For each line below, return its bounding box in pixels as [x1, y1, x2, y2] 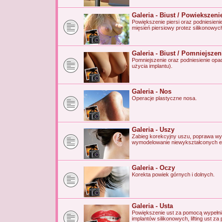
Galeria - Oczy [132, 164, 175, 171]
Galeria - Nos [132, 88, 171, 95]
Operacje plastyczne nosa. [132, 95, 197, 101]
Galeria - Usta [132, 202, 173, 210]
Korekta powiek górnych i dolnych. [132, 171, 215, 177]
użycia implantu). [132, 63, 172, 69]
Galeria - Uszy [132, 126, 174, 133]
